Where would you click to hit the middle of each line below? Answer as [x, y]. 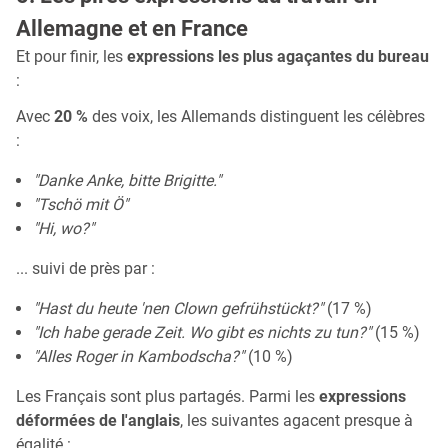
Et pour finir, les [71, 56]
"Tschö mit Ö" [80, 204]
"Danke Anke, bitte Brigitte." [127, 180]
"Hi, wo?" [63, 228]
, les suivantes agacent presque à [296, 420]
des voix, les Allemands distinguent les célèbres [256, 116]
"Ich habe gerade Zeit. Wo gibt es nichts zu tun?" [202, 332]
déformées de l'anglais [98, 420]
